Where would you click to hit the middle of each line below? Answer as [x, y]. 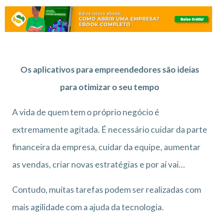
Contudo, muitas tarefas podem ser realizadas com [107, 189]
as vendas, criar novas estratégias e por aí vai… [99, 164]
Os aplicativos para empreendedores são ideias [110, 69]
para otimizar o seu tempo [110, 87]
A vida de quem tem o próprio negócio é [86, 112]
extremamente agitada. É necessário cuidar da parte [110, 129]
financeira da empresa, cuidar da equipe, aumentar [106, 147]
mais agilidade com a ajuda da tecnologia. [88, 207]
